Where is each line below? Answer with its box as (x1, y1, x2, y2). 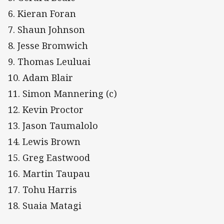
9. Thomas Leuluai (8, 55, 90, 67)
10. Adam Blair (8, 71, 73, 83)
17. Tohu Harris (8, 183, 77, 195)
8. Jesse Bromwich (8, 39, 88, 51)
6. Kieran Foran (8, 7, 76, 19)
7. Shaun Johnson (8, 23, 85, 35)
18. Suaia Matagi (8, 199, 81, 211)
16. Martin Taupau (8, 167, 90, 179)
